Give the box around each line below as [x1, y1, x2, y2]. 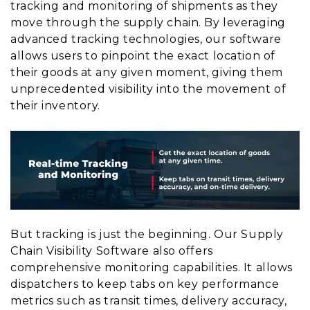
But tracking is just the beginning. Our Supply [10, 228, 284, 241]
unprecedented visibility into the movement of [10, 82, 286, 95]
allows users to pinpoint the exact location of [10, 48, 275, 62]
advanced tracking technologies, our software [10, 32, 282, 46]
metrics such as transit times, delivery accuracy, [10, 294, 287, 308]
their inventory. [10, 98, 100, 112]
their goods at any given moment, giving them [10, 65, 283, 79]
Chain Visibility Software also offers [10, 244, 213, 258]
